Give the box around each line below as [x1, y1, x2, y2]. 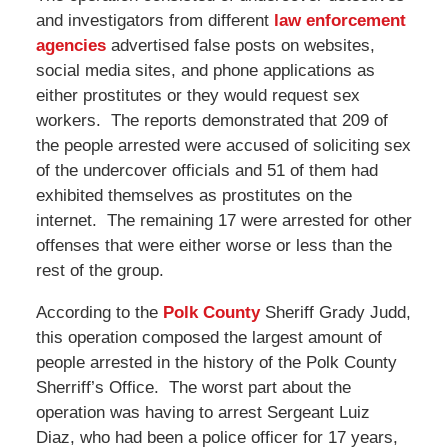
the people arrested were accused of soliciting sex [35, 135, 411, 155]
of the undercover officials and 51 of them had [35, 160, 378, 180]
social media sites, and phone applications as [35, 60, 375, 80]
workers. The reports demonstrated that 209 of [35, 110, 388, 130]
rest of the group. [35, 260, 164, 280]
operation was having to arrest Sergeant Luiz [35, 402, 370, 422]
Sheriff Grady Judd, [259, 302, 411, 322]
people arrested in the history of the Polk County [35, 352, 397, 372]
